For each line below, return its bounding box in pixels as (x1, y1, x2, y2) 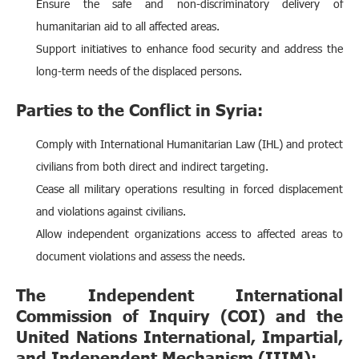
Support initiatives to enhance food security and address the (36, 40, 343, 56)
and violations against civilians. (36, 203, 186, 219)
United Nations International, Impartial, (16, 325, 343, 346)
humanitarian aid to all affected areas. (36, 18, 220, 34)
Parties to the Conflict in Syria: (16, 98, 263, 119)
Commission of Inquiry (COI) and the (16, 304, 343, 325)
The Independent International (16, 283, 343, 305)
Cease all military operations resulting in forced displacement (36, 180, 343, 196)
